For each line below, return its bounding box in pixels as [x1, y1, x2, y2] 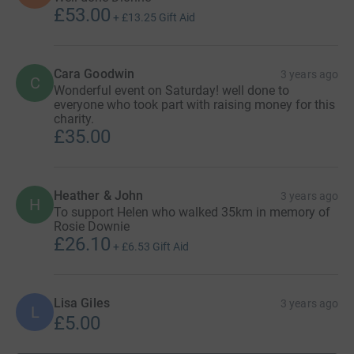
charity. [54, 111, 94, 126]
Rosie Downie [54, 219, 130, 234]
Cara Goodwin [54, 66, 134, 81]
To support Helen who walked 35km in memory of [54, 205, 330, 220]
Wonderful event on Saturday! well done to [54, 83, 289, 98]
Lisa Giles [54, 296, 110, 311]
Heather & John [54, 188, 144, 203]
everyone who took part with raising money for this [54, 97, 335, 112]
